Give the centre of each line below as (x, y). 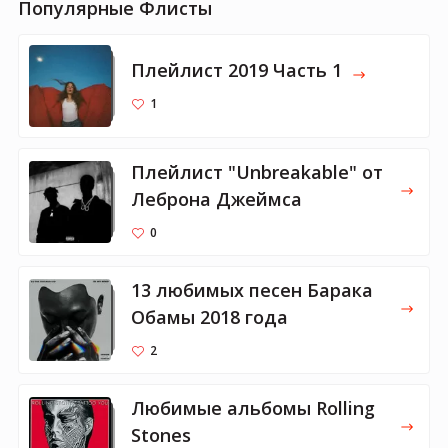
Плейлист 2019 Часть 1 (236, 69)
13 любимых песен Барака (252, 290)
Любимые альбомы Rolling (253, 408)
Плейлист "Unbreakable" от (257, 172)
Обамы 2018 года (209, 317)
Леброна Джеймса (216, 199)
